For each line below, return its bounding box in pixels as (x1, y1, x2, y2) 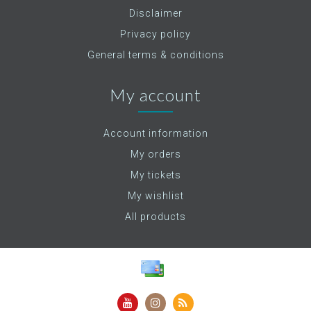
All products (125, 211, 186, 222)
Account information (103, 128, 208, 139)
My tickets (130, 169, 181, 180)
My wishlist (127, 190, 184, 201)
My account (110, 85, 201, 105)
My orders (130, 149, 181, 160)
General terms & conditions (87, 49, 224, 60)
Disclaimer (128, 8, 183, 19)
